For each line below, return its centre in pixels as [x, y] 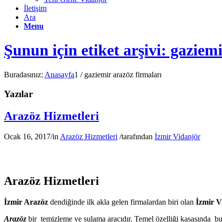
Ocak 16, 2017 [27, 137]
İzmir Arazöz [26, 202]
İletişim [35, 8]
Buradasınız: [24, 74]
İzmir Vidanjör [177, 137]
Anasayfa [59, 74]
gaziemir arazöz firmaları [123, 74]
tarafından [138, 137]
